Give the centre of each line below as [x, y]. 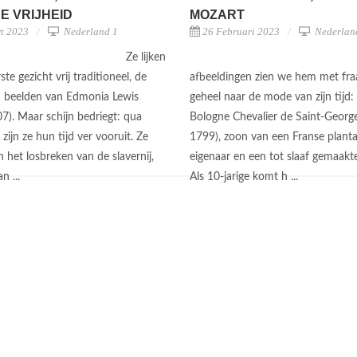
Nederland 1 [90, 31]
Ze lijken [146, 57]
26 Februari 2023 [241, 31]
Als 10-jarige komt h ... [245, 177]
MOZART [217, 15]
